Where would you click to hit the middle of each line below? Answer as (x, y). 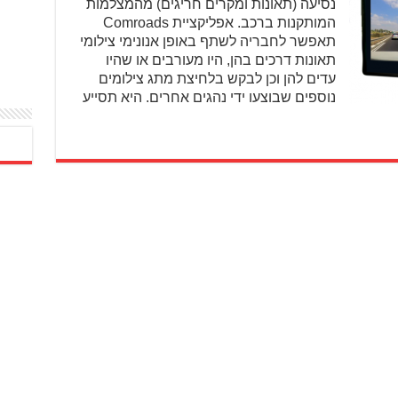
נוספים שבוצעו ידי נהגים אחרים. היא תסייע (209, 97)
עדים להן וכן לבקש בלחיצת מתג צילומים (217, 79)
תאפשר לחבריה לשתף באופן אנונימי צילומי (207, 41)
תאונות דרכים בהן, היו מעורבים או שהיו (220, 60)
